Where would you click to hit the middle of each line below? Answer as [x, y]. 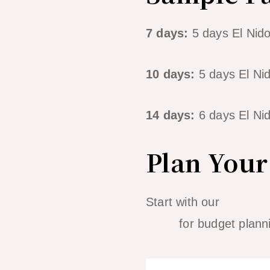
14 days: [171, 115]
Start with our [184, 202]
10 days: [171, 74]
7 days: [167, 33]
